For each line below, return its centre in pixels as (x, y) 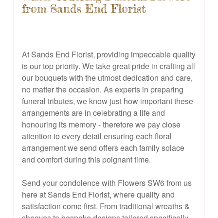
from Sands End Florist (84, 9)
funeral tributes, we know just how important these (108, 101)
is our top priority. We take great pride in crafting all (109, 66)
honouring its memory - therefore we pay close (101, 124)
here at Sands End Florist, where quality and (98, 194)
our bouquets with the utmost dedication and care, (107, 77)
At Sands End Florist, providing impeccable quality (109, 54)
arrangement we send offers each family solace (103, 147)
